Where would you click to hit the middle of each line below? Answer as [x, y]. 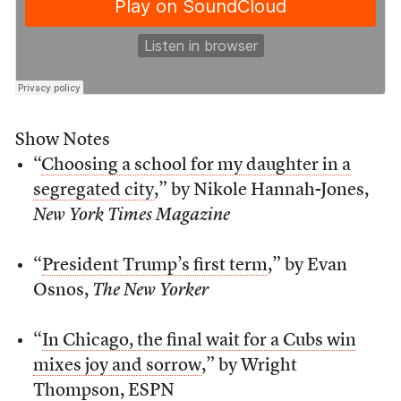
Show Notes [62, 141]
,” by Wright [249, 366]
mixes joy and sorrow [117, 366]
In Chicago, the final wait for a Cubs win [199, 341]
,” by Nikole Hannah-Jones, [261, 191]
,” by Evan [307, 266]
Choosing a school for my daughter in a [196, 166]
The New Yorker [150, 291]
